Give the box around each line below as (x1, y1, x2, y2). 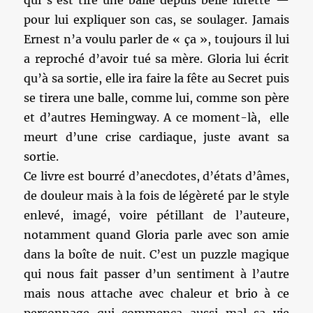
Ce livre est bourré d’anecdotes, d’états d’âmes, (24, 169, 289, 183)
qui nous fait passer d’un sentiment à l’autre (24, 267, 289, 281)
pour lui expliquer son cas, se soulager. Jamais (24, 13, 289, 27)
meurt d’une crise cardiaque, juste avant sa (24, 130, 289, 144)
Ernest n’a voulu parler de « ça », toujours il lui (24, 32, 289, 46)
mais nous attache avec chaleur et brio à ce (24, 286, 289, 300)
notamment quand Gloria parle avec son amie (24, 228, 289, 242)
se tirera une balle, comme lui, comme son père (24, 91, 289, 105)
